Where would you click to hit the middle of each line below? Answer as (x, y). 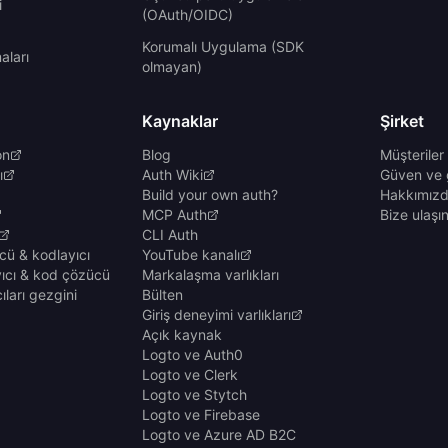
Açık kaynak (182, 334)
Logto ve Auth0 (192, 354)
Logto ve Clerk (190, 374)
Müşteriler (412, 154)
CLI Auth (170, 234)
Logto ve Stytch (194, 394)
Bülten (162, 294)
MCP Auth (174, 214)
